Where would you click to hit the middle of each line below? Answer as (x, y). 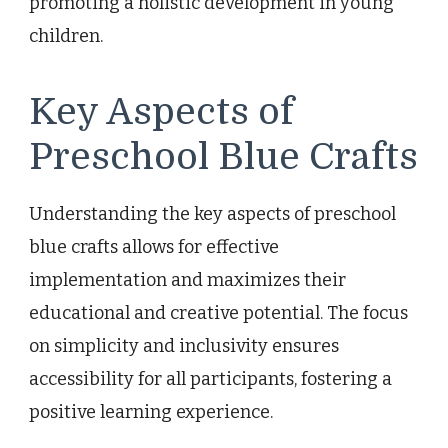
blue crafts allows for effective (154, 247)
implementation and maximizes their (187, 280)
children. (66, 35)
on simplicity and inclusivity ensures (184, 346)
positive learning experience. (151, 412)
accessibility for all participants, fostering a (210, 379)
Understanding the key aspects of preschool (212, 214)
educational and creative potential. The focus (218, 313)
